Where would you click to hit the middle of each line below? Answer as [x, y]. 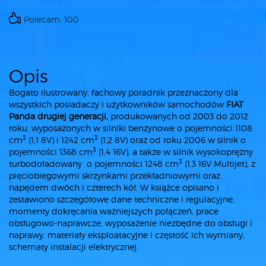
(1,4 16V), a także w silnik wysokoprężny [175, 152]
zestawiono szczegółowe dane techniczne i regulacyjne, [122, 199]
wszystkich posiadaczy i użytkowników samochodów [118, 104]
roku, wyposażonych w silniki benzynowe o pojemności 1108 [131, 128]
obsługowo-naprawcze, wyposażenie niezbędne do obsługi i [131, 223]
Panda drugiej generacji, [60, 116]
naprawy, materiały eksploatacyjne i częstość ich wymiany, [127, 235]
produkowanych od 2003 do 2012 [179, 116]
